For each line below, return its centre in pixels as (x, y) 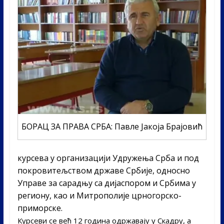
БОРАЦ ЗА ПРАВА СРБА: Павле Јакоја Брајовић (112, 127)
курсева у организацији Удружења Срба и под (108, 158)
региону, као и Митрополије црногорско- (99, 196)
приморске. (40, 208)
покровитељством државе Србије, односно (103, 171)
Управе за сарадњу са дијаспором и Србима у (106, 183)
